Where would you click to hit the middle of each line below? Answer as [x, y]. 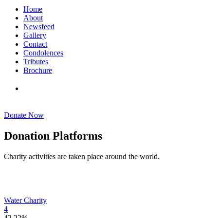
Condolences [43, 53]
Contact [35, 44]
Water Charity [25, 200]
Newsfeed [39, 27]
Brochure [38, 70]
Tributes [36, 62]
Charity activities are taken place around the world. [82, 156]
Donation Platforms [53, 136]
